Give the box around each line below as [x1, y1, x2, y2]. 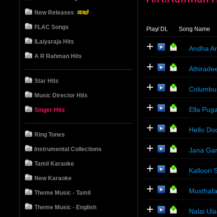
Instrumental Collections [34, 146, 102, 153]
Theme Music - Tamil [34, 189, 91, 196]
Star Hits [34, 77, 59, 84]
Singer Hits [34, 107, 65, 113]
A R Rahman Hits [34, 53, 82, 60]
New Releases [34, 9, 76, 16]
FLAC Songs [34, 24, 69, 31]
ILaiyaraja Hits [34, 38, 74, 45]
